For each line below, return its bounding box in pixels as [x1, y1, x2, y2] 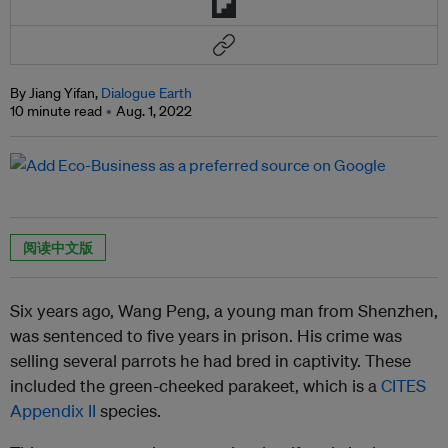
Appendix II [10, 399, 96, 421]
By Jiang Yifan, [10, 84, 101, 103]
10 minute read [10, 102, 102, 121]
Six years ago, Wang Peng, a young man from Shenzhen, [10, 299, 438, 321]
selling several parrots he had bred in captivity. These [10, 349, 411, 371]
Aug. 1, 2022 [116, 102, 192, 121]
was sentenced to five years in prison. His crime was [10, 324, 402, 346]
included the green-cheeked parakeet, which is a [10, 374, 381, 396]
